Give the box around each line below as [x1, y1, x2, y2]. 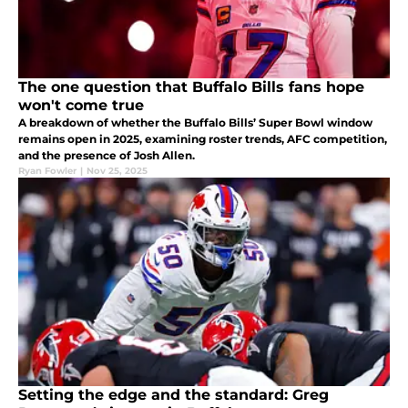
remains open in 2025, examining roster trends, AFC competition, [18, 132, 387, 147]
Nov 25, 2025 [87, 165, 148, 178]
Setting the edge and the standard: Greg [18, 386, 329, 404]
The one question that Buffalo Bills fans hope [18, 78, 364, 97]
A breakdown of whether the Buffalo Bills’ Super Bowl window [18, 116, 372, 130]
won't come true [18, 97, 144, 115]
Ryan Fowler [18, 165, 76, 178]
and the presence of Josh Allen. [18, 148, 195, 163]
